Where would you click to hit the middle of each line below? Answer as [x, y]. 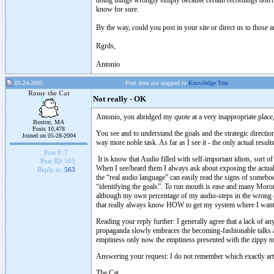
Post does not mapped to [157, 83]
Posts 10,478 [49, 129]
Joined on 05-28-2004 [49, 135]
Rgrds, [106, 46]
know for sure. [117, 9]
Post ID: [51, 161]
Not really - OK [120, 99]
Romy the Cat [49, 93]
